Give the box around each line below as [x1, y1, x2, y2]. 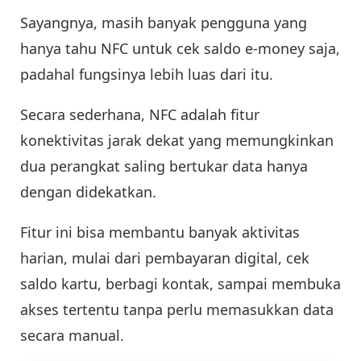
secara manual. [20, 325, 124, 345]
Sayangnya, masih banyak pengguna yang [20, 12, 307, 32]
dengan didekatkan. [20, 181, 156, 201]
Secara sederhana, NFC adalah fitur [20, 104, 259, 124]
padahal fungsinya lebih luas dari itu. [20, 64, 273, 84]
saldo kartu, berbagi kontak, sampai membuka [20, 273, 341, 293]
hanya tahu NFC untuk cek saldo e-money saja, [20, 38, 340, 58]
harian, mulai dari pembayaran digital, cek [20, 247, 309, 268]
